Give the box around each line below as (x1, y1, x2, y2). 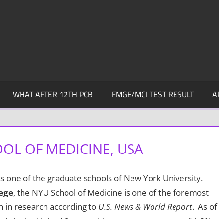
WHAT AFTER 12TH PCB (13, 88, 93, 100)
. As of (192, 200, 217, 212)
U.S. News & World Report (98, 200, 192, 212)
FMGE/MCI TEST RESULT (111, 88, 194, 100)
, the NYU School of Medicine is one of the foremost (13, 186, 209, 198)
